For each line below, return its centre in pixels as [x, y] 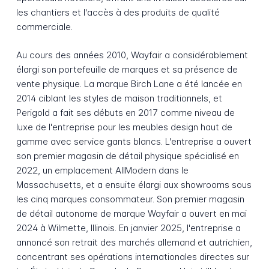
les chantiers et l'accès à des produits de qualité [118, 13]
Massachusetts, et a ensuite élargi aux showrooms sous [134, 185]
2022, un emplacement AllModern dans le [102, 171]
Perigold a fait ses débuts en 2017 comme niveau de [125, 113]
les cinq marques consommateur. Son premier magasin [130, 199]
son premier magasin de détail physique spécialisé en [127, 156]
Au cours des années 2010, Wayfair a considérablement [132, 55]
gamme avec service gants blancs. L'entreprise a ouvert [134, 142]
